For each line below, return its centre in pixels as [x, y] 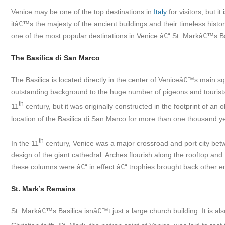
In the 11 [25, 143]
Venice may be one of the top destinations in [82, 12]
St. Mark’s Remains [43, 189]
